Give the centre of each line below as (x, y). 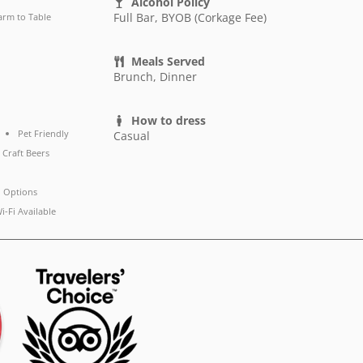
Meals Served (169, 62)
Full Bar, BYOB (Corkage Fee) (190, 18)
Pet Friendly (43, 134)
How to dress (169, 121)
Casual (131, 136)
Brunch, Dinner (155, 77)
